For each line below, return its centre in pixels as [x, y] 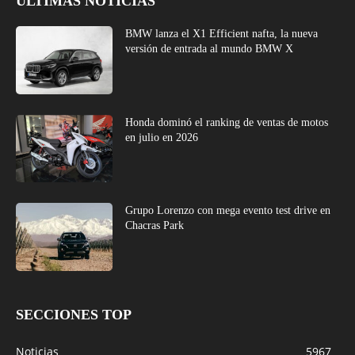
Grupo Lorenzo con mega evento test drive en [228, 211]
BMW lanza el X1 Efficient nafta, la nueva [222, 33]
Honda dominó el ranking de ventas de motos [227, 122]
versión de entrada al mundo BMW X [210, 48]
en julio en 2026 [162, 137]
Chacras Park [155, 226]
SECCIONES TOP [74, 314]
